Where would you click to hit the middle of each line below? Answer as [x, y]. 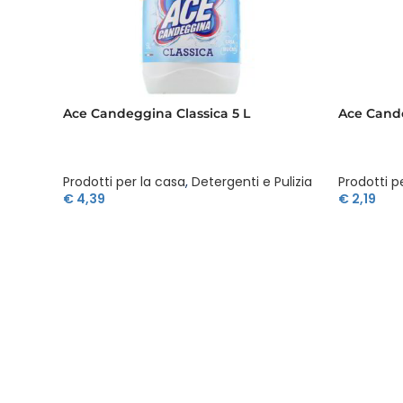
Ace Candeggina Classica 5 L [157, 113]
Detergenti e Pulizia [252, 182]
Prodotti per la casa [124, 182]
